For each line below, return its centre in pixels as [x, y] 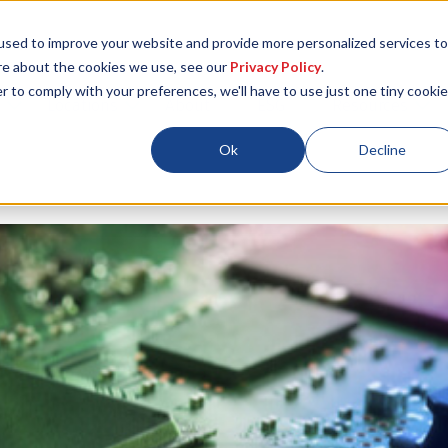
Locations [82, 105]
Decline [382, 149]
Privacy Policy [275, 66]
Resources [369, 105]
